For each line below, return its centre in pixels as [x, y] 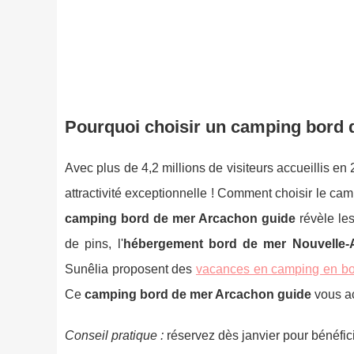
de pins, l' [94, 243]
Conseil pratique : [114, 335]
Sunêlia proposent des [130, 269]
